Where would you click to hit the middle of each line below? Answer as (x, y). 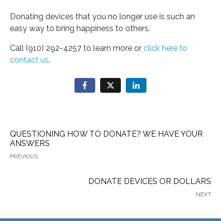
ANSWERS (30, 144)
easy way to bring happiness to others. (80, 28)
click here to (166, 48)
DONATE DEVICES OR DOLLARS (150, 182)
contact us (29, 60)
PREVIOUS (24, 157)
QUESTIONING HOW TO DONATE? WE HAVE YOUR (106, 134)
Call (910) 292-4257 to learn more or (77, 48)
